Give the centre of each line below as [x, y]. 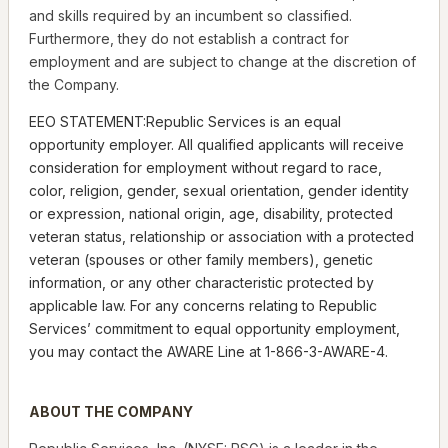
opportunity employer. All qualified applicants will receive [216, 145]
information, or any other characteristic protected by [201, 283]
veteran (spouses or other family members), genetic [201, 260]
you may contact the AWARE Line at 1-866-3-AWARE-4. [208, 352]
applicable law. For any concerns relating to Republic [203, 306]
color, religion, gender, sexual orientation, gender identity [219, 191]
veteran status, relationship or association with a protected [221, 237]
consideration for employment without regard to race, [205, 168]
